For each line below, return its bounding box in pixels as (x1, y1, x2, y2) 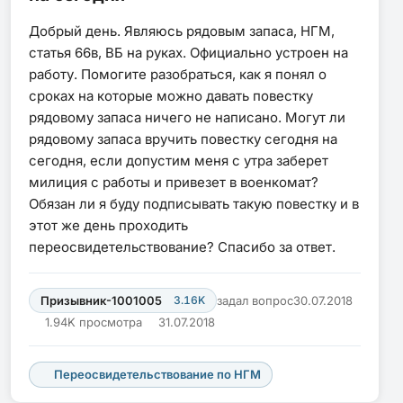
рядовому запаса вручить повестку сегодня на (29, 130, 337, 148)
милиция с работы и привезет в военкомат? (29, 173, 318, 191)
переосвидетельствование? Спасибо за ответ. (29, 237, 336, 255)
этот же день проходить (29, 216, 188, 234)
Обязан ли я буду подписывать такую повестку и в (29, 194, 359, 212)
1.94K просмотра (45, 314, 143, 329)
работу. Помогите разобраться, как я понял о (29, 65, 327, 83)
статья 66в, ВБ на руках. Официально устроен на (29, 43, 348, 61)
